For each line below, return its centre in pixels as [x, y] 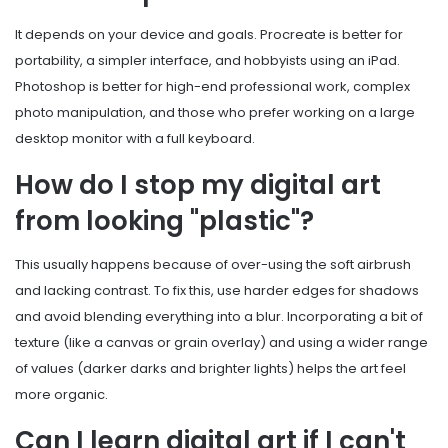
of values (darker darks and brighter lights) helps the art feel [210, 369]
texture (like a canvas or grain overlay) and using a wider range [221, 343]
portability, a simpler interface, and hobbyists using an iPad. [207, 61]
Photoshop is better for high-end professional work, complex [212, 87]
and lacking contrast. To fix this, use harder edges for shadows [217, 291]
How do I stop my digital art [198, 185]
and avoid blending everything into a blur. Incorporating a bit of [219, 317]
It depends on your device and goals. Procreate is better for [209, 35]
